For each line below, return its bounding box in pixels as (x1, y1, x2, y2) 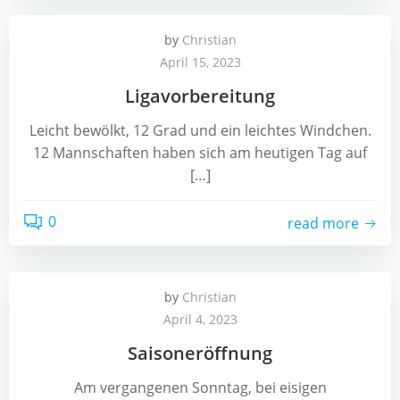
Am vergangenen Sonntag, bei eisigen (73, 378, 327, 397)
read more (287, 212, 359, 233)
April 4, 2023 (162, 311, 237, 328)
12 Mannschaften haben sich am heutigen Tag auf (33, 143, 367, 162)
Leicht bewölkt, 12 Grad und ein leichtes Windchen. (29, 121, 371, 140)
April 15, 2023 (159, 54, 241, 71)
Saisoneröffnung (128, 341, 272, 365)
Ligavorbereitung (125, 84, 275, 108)
